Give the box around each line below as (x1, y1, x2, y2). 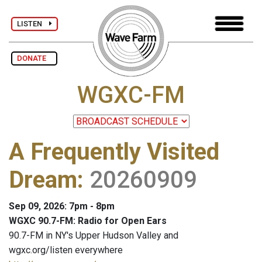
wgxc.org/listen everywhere (9, 244, 123, 256)
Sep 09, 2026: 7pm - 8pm (9, 201, 115, 212)
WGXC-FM (77, 81, 185, 109)
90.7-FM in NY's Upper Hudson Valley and (9, 230, 178, 242)
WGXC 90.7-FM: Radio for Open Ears (9, 215, 167, 227)
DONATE (17, 54, 51, 63)
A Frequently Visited (9, 138, 219, 166)
